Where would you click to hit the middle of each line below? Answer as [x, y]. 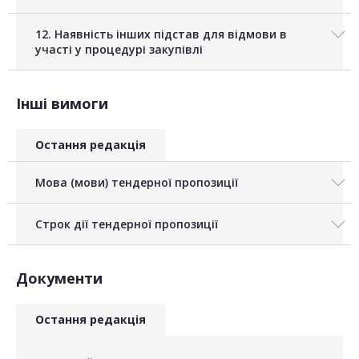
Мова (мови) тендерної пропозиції [137, 183]
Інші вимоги [62, 104]
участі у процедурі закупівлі [119, 50]
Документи [59, 278]
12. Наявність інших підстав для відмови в [161, 34]
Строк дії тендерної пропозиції [127, 224]
